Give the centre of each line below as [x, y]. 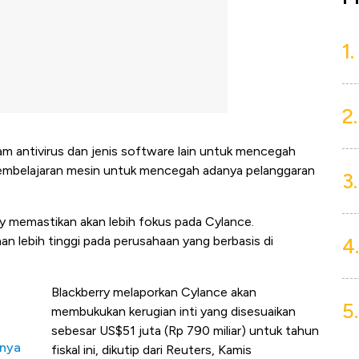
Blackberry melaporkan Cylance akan [154, 292]
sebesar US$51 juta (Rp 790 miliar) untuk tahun [185, 331]
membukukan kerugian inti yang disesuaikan [173, 312]
